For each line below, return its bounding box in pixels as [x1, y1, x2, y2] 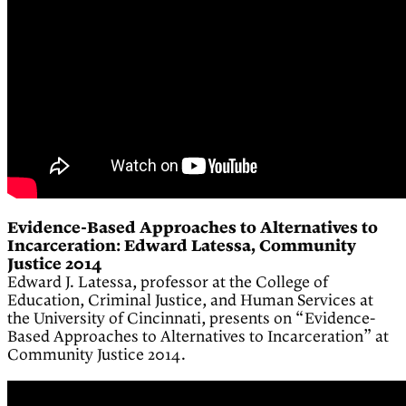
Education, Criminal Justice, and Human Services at [7, 292, 373, 311]
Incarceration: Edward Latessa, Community [7, 237, 356, 256]
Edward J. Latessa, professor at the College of [7, 274, 328, 293]
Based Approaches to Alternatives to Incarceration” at [7, 328, 389, 347]
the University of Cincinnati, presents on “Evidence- [7, 310, 375, 329]
